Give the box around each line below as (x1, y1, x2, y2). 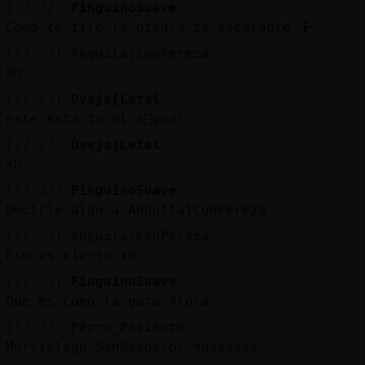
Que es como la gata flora (5, 292, 209, 309)
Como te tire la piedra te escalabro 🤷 (5, 19, 312, 35)
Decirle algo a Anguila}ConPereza (5, 201, 266, 218)
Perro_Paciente (70, 319, 185, 335)
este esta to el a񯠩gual (5, 110, 185, 126)
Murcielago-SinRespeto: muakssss (5, 338, 258, 354)
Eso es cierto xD (5, 247, 136, 263)
